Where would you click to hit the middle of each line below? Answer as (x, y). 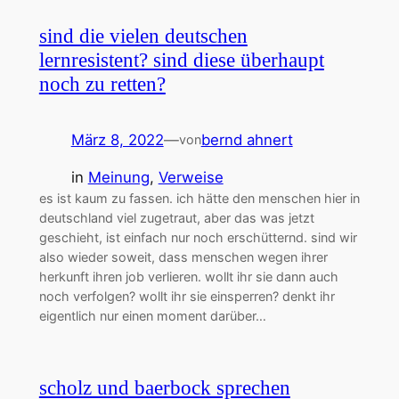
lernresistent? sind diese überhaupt (181, 59)
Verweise (191, 178)
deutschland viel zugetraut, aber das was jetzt (176, 218)
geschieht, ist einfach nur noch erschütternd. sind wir (198, 238)
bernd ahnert (247, 139)
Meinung (118, 178)
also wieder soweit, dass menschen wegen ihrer (183, 257)
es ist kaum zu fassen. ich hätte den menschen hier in (199, 199)
